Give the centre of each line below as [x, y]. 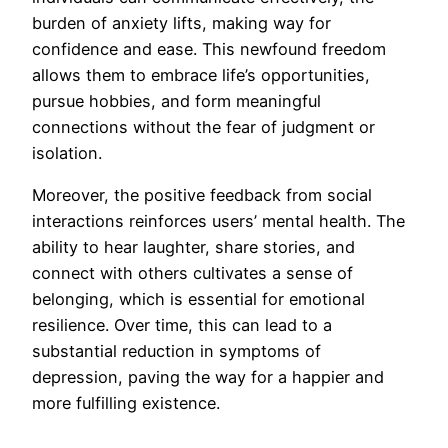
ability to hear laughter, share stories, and [193, 246]
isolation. [67, 152]
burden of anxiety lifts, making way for [181, 22]
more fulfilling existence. [126, 402]
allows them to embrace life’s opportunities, [201, 74]
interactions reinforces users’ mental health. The [218, 220]
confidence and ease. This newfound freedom [209, 48]
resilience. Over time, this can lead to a [182, 324]
